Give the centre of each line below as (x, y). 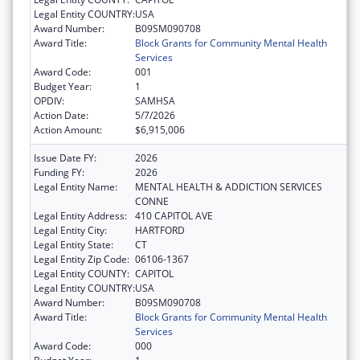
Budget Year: (63, 87)
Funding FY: (59, 173)
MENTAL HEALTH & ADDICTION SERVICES (229, 187)
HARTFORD (160, 231)
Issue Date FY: (65, 158)
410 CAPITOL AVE (174, 216)
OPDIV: (49, 101)
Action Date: (61, 116)
